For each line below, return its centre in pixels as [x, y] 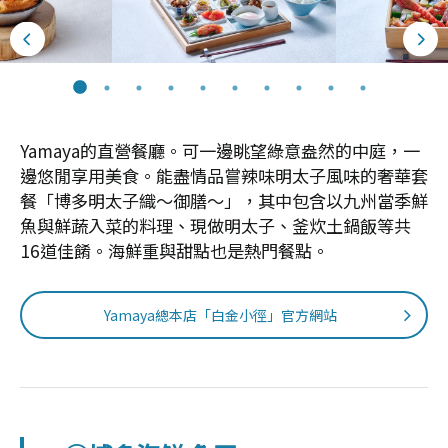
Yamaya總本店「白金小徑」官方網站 [220, 314]
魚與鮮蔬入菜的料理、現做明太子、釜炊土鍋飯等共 [215, 226]
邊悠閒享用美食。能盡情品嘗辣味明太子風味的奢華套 [224, 176]
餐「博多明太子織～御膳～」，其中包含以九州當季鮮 [224, 201]
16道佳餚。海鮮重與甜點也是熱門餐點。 [174, 251]
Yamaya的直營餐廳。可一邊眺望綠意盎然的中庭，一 [220, 151]
